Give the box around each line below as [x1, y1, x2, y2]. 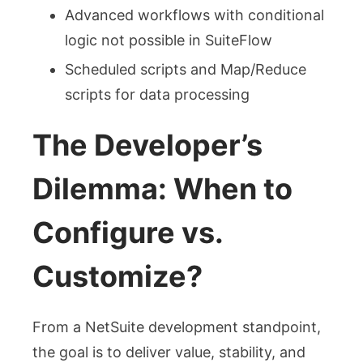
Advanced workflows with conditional [65, 6, 324, 23]
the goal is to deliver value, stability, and [32, 343, 305, 361]
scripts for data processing [65, 85, 250, 103]
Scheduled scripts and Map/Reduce [65, 60, 306, 78]
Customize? [32, 258, 203, 294]
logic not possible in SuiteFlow [65, 31, 272, 49]
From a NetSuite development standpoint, [32, 318, 321, 335]
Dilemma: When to [32, 170, 293, 207]
